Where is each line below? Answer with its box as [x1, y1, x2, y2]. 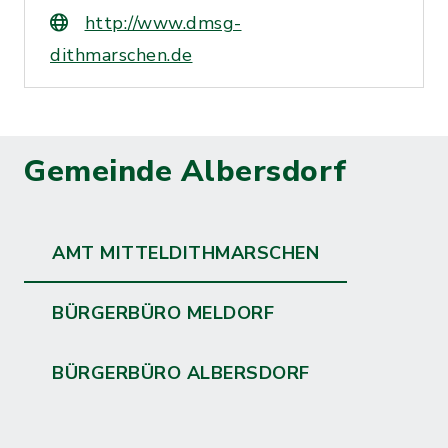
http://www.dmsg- [84, 11, 242, 35]
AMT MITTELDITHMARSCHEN [52, 241, 319, 265]
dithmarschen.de [50, 43, 193, 67]
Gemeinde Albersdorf [24, 151, 347, 192]
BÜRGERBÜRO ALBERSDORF [52, 361, 310, 385]
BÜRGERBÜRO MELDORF [52, 301, 274, 325]
